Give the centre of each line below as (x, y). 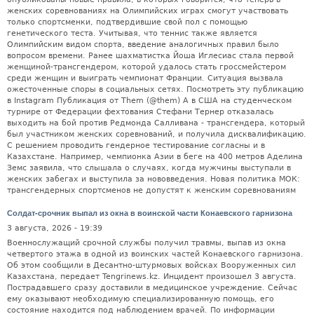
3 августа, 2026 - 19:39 (55, 228)
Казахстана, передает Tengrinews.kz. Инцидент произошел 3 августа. (152, 277)
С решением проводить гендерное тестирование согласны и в (136, 145)
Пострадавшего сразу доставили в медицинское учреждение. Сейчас (152, 288)
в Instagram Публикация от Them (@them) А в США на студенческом (149, 100)
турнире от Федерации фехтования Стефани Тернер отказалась (140, 111)
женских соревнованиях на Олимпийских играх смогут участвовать (148, 11)
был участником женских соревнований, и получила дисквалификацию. (157, 134)
